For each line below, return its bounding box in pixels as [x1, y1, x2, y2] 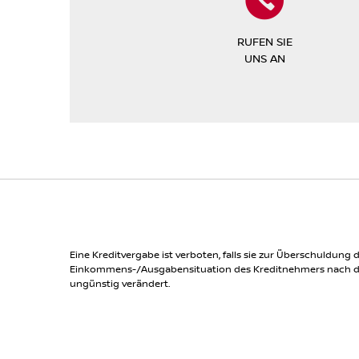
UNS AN [244, 50, 285, 66]
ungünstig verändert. [70, 276, 170, 290]
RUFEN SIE [236, 33, 292, 49]
